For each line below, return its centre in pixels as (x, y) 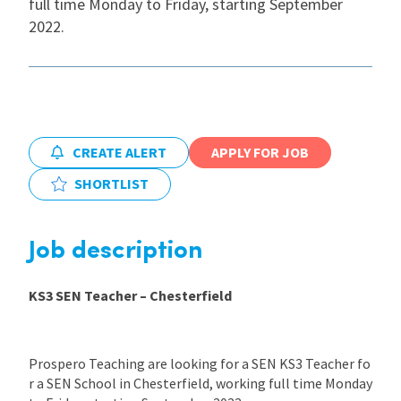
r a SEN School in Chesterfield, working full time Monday (200, 383)
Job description (115, 251)
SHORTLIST (111, 184)
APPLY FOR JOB (260, 152)
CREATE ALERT (119, 152)
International (93, 37)
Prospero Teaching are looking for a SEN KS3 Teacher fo (200, 363)
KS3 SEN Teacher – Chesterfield (130, 295)
